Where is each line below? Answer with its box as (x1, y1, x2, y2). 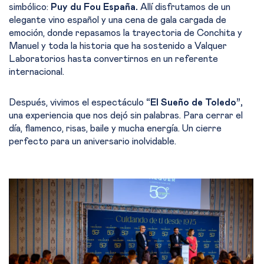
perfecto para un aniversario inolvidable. (9, 137, 176, 147)
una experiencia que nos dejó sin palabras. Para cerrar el (9, 111, 243, 121)
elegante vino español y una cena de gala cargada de (9, 15, 226, 25)
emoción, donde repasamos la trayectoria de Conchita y (9, 28, 242, 38)
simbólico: (9, 2, 48, 12)
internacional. (9, 67, 64, 77)
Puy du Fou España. (48, 2, 140, 12)
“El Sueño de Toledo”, (144, 98, 243, 108)
